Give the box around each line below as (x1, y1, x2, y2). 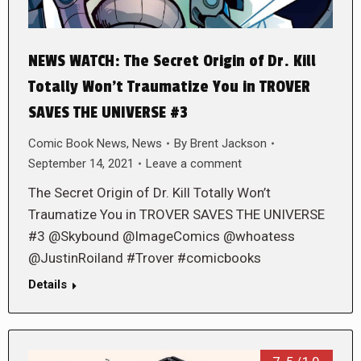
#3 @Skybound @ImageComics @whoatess (28, 227, 295, 244)
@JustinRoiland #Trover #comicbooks (28, 249, 261, 266)
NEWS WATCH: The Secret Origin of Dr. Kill (28, 51, 316, 71)
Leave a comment (146, 156, 242, 171)
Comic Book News (28, 135, 127, 151)
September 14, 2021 (28, 156, 134, 171)
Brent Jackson (190, 135, 267, 151)
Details (28, 276, 67, 292)
